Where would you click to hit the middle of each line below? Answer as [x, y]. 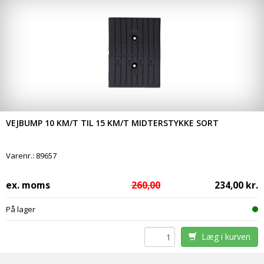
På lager [21, 209]
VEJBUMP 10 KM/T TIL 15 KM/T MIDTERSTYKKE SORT [112, 123]
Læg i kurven [223, 237]
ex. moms [28, 185]
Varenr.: [21, 156]
